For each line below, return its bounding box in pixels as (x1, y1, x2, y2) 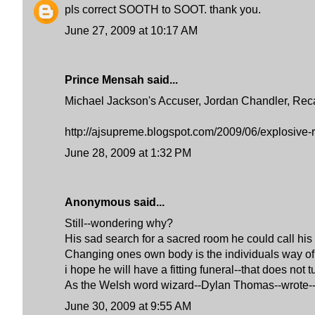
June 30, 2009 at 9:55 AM (65, 300, 191, 312)
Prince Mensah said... (65, 74, 178, 86)
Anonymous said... (65, 196, 165, 208)
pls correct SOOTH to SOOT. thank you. (65, 4, 261, 15)
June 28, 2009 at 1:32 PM (65, 147, 191, 159)
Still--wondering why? (65, 217, 173, 229)
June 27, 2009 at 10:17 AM (65, 25, 198, 37)
